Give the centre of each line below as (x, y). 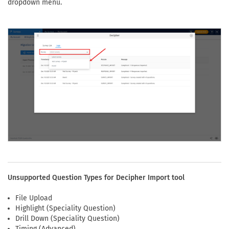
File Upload (34, 198)
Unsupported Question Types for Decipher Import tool (96, 177)
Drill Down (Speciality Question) (67, 218)
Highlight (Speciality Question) (65, 208)
